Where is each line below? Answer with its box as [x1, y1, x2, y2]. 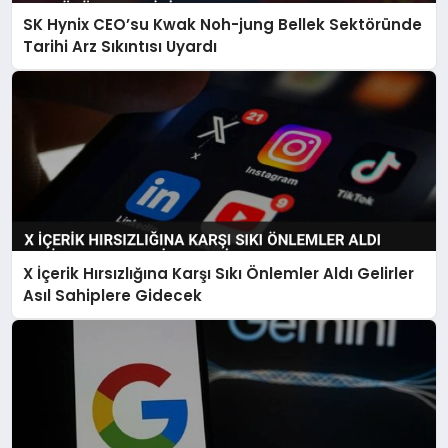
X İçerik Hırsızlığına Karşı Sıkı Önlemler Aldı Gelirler [23, 262, 415, 284]
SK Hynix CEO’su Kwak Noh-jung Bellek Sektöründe [23, 14, 423, 36]
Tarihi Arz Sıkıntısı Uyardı [23, 36, 218, 58]
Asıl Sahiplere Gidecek [23, 284, 203, 306]
